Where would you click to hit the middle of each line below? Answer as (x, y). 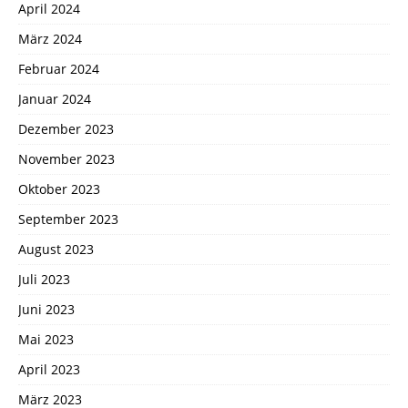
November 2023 (66, 159)
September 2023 (68, 219)
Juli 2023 (44, 280)
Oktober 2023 (59, 189)
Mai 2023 (46, 340)
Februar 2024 (59, 69)
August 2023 (56, 250)
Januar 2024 (55, 99)
